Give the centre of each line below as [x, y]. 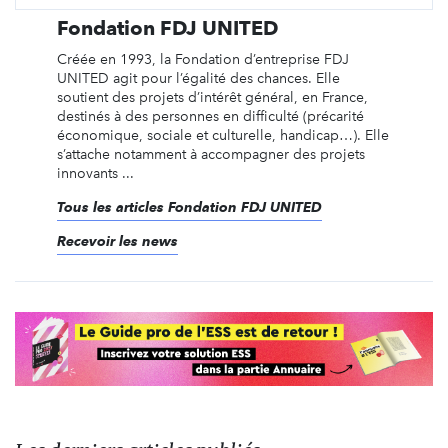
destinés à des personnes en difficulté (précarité [210, 116]
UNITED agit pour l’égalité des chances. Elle [198, 78]
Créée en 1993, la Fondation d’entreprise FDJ [202, 59]
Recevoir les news [117, 240]
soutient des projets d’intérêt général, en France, [212, 97]
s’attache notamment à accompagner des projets [210, 154]
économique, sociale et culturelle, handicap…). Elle [222, 135]
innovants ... [95, 173]
